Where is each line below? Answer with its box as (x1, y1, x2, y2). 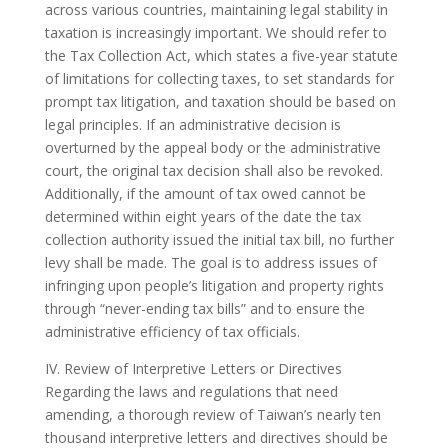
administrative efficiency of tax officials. (44, 321, 300, 341)
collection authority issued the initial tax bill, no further (44, 229, 394, 249)
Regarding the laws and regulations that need (44, 381, 338, 401)
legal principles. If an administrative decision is (44, 114, 341, 134)
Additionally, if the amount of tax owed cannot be (44, 183, 366, 203)
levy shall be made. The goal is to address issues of (44, 252, 377, 272)
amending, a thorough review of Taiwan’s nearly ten (44, 404, 381, 424)
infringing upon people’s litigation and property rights (44, 275, 384, 295)
